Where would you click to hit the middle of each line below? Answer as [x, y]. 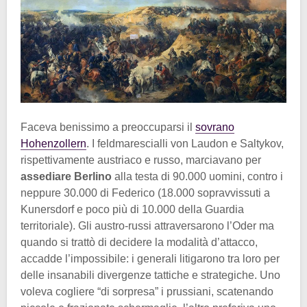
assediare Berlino [66, 177]
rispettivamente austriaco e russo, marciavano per [141, 160]
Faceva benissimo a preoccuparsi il [108, 127]
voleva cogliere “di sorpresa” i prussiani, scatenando [147, 292]
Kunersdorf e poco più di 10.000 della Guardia [132, 210]
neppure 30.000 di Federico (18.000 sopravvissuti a [145, 193]
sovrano [215, 127]
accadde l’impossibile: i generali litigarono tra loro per [150, 259]
